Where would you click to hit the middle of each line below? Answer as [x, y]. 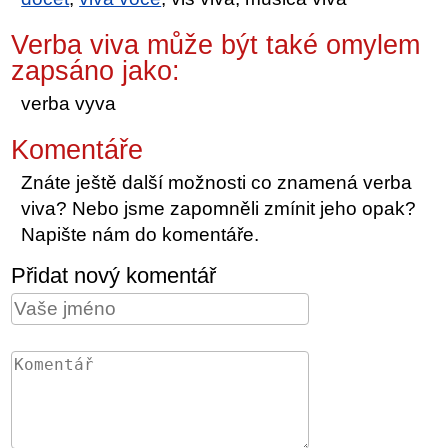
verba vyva [69, 103]
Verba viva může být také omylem [216, 44]
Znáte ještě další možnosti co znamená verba [217, 182]
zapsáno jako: [96, 70]
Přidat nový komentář [114, 275]
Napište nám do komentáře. [140, 234]
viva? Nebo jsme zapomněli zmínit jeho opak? [219, 208]
